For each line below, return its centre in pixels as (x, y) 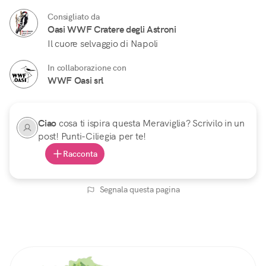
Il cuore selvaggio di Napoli (103, 44)
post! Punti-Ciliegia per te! (92, 137)
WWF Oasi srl (75, 81)
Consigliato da (74, 17)
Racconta (80, 154)
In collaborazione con (87, 68)
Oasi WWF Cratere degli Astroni (112, 30)
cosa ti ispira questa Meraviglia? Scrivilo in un (151, 123)
